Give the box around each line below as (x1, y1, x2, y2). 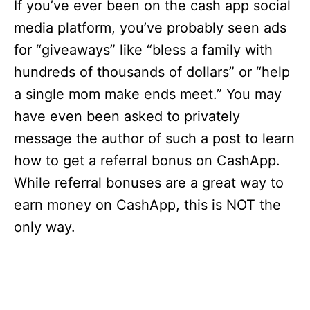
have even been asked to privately (14, 108, 240, 125)
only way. (14, 219, 75, 236)
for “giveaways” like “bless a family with (14, 42, 273, 59)
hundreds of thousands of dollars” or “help (14, 64, 290, 81)
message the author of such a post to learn (14, 130, 295, 147)
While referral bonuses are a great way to (14, 174, 284, 192)
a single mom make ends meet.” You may (14, 86, 282, 103)
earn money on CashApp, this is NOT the (14, 197, 281, 214)
